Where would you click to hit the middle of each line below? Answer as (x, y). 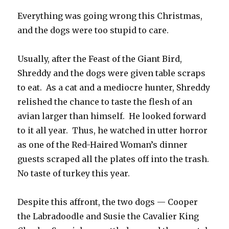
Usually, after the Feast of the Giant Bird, (100, 59)
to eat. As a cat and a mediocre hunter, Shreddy (114, 88)
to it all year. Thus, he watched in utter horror (113, 131)
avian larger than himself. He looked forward (112, 116)
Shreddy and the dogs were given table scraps (112, 73)
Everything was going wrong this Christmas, (110, 16)
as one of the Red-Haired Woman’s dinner (103, 145)
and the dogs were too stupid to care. (93, 30)
